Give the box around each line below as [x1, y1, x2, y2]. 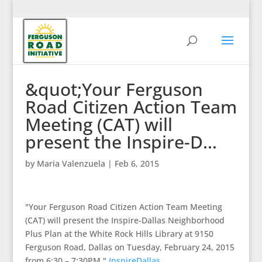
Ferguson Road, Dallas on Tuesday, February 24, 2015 [25, 242, 235, 253]
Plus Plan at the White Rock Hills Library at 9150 [25, 228, 213, 239]
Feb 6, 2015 [114, 158, 159, 169]
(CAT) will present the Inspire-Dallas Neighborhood [25, 215, 225, 226]
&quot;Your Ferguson [25, 77, 203, 101]
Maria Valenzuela [36, 158, 105, 169]
